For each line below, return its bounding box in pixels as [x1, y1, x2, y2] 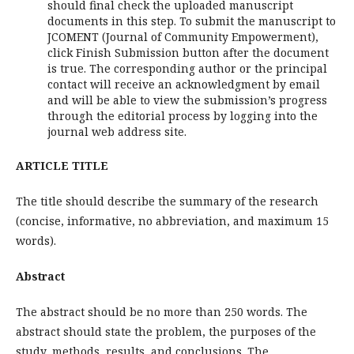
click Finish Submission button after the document [47, 45, 329, 60]
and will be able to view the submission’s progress [47, 92, 327, 107]
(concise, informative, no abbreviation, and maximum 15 [16, 213, 329, 228]
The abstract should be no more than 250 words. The [16, 304, 307, 319]
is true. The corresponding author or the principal [47, 61, 327, 76]
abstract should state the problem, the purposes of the [16, 324, 316, 339]
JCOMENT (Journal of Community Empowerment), [47, 29, 318, 44]
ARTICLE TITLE [16, 158, 111, 173]
